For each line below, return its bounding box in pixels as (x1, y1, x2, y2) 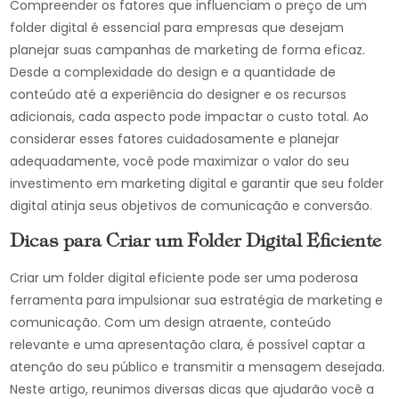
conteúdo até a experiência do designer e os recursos (10, 85, 347, 103)
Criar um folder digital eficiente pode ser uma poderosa (10, 269, 359, 287)
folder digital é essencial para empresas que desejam (10, 19, 345, 37)
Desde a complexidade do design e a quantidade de (10, 63, 337, 81)
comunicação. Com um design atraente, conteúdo (10, 313, 332, 331)
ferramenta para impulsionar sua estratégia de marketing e (10, 291, 384, 309)
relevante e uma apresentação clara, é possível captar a (10, 336, 366, 354)
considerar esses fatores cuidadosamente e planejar (10, 130, 340, 148)
